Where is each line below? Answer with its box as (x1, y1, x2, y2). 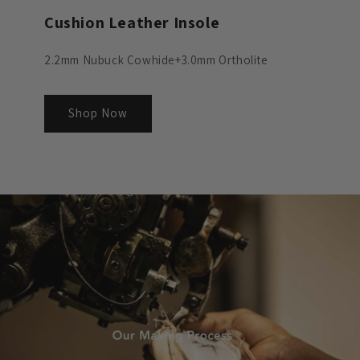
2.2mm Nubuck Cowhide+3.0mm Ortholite (44, 51, 268, 67)
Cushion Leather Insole (44, 11, 220, 33)
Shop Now (68, 105, 128, 121)
